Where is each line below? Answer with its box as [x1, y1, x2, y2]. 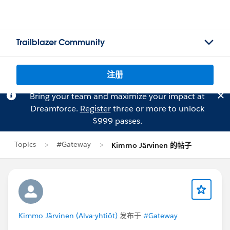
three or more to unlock [110, 103, 204, 114]
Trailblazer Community [16, 37, 105, 48]
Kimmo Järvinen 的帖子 [111, 141, 191, 150]
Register [80, 103, 111, 114]
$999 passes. [92, 116, 142, 126]
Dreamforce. [30, 103, 80, 114]
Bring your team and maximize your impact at [29, 91, 205, 102]
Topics [14, 140, 36, 149]
